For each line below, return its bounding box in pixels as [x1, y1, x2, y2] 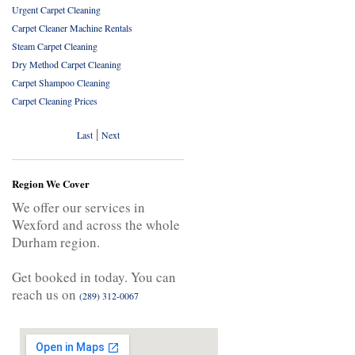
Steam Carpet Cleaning [12, 40, 97, 52]
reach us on [12, 285, 79, 303]
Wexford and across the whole [12, 216, 180, 234]
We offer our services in [12, 198, 145, 216]
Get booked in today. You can [12, 268, 176, 286]
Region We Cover [12, 176, 90, 191]
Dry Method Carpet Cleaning [12, 58, 121, 71]
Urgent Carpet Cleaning [12, 3, 101, 16]
